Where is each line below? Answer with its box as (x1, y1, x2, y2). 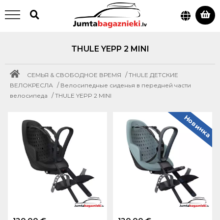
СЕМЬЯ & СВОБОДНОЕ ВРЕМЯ (27, 71, 121, 79)
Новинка (182, 113, 213, 139)
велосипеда (10, 92, 48, 99)
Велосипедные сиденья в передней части (60, 82, 191, 89)
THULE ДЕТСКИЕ (129, 71, 178, 79)
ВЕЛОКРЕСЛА (10, 82, 53, 89)
